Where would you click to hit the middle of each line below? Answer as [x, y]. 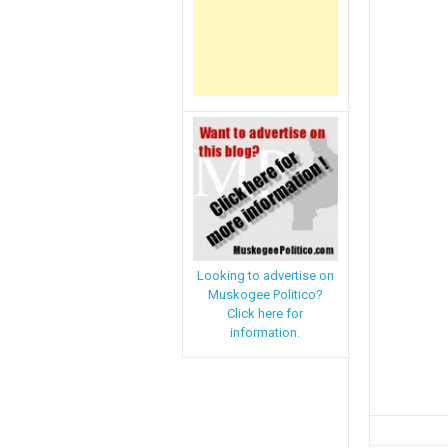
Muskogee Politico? [265, 295]
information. [265, 333]
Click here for [265, 314]
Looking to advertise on [265, 276]
